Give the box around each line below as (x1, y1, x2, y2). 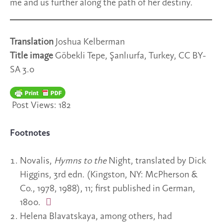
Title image (10, 51, 53, 61)
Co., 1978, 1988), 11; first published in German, (20, 184, 195, 194)
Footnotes (10, 128, 50, 139)
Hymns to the (54, 156, 109, 166)
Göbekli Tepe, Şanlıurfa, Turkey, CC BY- (53, 51, 206, 61)
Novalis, (20, 156, 54, 166)
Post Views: (12, 101, 56, 111)
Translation (10, 37, 55, 48)
